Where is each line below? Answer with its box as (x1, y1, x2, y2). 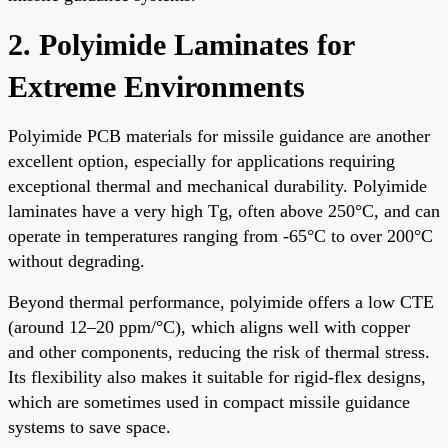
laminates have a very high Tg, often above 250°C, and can (8, 200, 440, 221)
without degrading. (8, 250, 145, 271)
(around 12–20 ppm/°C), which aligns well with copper (8, 316, 410, 337)
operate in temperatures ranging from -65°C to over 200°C (8, 225, 433, 246)
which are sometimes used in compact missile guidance (8, 391, 410, 412)
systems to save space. (8, 416, 171, 437)
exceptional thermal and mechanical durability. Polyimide (8, 175, 427, 196)
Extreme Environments (8, 69, 305, 103)
